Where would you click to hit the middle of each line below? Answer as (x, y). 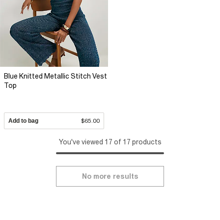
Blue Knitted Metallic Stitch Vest (55, 76)
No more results (110, 176)
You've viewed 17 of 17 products (110, 142)
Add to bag (23, 121)
